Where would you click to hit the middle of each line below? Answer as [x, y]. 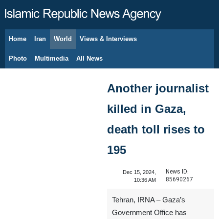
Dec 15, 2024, [139, 172]
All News [89, 58]
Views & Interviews [108, 39]
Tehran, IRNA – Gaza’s [149, 200]
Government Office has [149, 213]
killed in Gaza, [147, 109]
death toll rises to [156, 129]
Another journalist [158, 88]
